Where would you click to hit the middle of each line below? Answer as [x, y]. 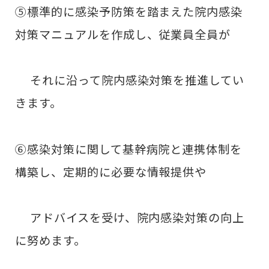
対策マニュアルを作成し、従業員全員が [123, 35]
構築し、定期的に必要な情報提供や [111, 171]
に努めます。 [52, 240]
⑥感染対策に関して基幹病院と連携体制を [129, 149]
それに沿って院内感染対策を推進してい [130, 80]
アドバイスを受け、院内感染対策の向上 [130, 217]
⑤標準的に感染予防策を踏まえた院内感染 [129, 12]
